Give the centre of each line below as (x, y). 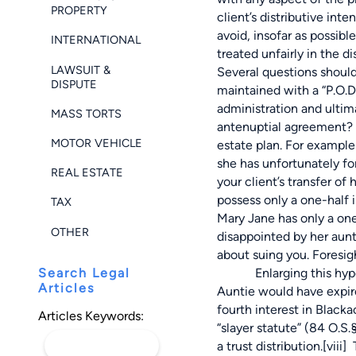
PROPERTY (79, 11)
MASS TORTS (86, 113)
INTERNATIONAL (96, 40)
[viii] (335, 346)
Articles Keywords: (91, 316)
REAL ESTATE (87, 173)
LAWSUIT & (81, 70)
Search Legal (84, 273)
